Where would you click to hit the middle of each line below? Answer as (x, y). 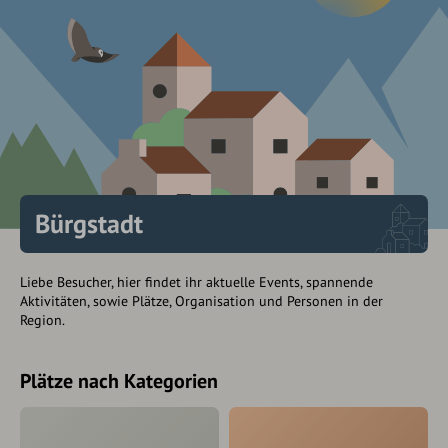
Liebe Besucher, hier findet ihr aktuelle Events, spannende (196, 282)
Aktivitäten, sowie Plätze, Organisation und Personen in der (201, 301)
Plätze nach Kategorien (119, 381)
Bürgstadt (89, 224)
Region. (42, 320)
